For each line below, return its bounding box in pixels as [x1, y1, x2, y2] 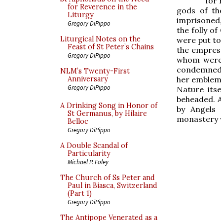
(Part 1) [68, 189, 92, 198]
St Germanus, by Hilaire [68, 109, 147, 118]
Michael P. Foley [68, 158, 109, 166]
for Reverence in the [68, 2, 137, 11]
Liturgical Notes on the [60, 35, 141, 43]
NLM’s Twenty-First [60, 67, 130, 75]
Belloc [68, 117, 88, 126]
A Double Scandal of [60, 141, 128, 150]
